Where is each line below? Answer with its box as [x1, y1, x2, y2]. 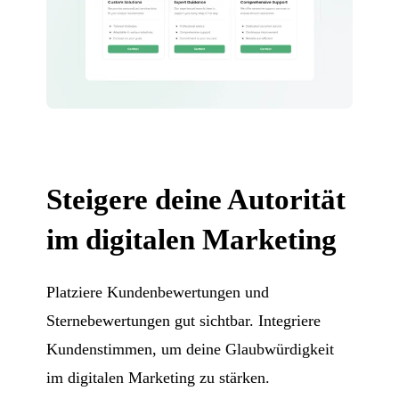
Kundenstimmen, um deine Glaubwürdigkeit [46, 339, 335, 358]
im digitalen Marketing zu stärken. [46, 368, 271, 387]
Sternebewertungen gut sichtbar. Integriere [46, 311, 322, 330]
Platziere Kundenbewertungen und [46, 282, 270, 301]
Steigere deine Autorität [46, 183, 346, 216]
